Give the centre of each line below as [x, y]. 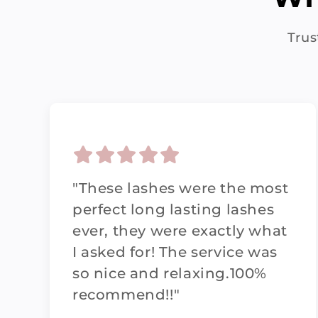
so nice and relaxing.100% [170, 273]
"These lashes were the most [181, 188]
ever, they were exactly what [180, 231]
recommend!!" [126, 295]
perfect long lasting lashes [174, 209]
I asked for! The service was [175, 252]
